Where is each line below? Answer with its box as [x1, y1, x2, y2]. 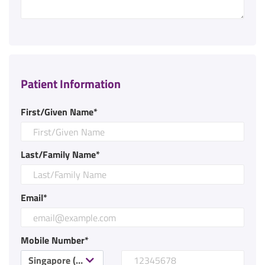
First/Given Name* [21, 104, 98, 119]
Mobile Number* [21, 233, 89, 248]
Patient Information [21, 74, 121, 93]
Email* [21, 190, 47, 205]
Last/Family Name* [21, 147, 100, 162]
